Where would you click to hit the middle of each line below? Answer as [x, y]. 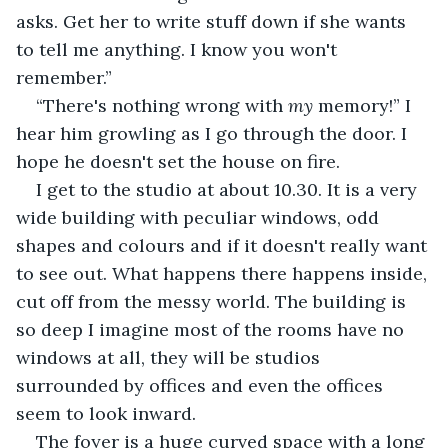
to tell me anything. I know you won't [179, 49]
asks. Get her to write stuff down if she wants [213, 21]
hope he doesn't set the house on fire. [178, 161]
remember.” [64, 77]
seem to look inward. [106, 413]
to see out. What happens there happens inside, [224, 273]
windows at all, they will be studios [170, 357]
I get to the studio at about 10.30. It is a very [229, 189]
